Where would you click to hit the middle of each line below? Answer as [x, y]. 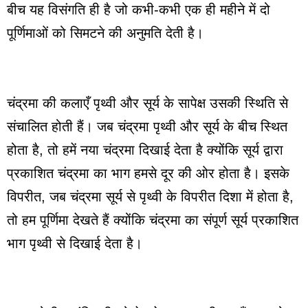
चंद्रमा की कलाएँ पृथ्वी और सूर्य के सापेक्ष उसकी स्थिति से [147, 103]
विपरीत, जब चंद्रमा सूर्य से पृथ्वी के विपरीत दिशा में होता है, [150, 196]
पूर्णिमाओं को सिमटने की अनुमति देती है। [105, 33]
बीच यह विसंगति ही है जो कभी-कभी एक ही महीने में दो [139, 9]
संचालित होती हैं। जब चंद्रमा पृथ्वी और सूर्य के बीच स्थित [147, 126]
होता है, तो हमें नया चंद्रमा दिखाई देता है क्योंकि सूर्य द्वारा [145, 150]
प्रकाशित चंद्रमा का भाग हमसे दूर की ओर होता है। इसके [148, 173]
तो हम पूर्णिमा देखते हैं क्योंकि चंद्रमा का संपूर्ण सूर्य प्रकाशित [153, 220]
